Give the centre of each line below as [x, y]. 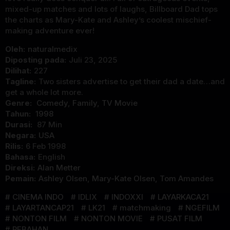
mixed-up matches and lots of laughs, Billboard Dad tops [111, 9]
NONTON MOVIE [112, 219]
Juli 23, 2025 [93, 60]
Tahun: [19, 114]
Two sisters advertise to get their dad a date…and [132, 82]
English [52, 157]
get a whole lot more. [44, 92]
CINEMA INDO [38, 197]
